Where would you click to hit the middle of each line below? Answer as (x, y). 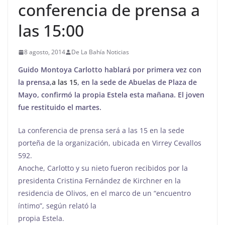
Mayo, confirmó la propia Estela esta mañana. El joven (111, 95)
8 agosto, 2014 (45, 52)
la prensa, (35, 82)
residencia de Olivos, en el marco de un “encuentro (104, 193)
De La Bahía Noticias (100, 52)
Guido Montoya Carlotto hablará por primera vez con (110, 70)
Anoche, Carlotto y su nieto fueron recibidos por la (103, 168)
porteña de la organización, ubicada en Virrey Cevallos (110, 143)
